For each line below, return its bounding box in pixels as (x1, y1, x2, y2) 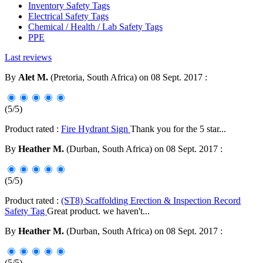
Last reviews (5, 52, 52, 63)
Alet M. (18, 72, 48, 83)
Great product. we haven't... (47, 206, 150, 217)
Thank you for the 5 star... (130, 124, 226, 134)
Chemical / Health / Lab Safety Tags (28, 22, 163, 32)
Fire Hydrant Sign (61, 124, 130, 134)
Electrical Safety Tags (28, 11, 109, 22)
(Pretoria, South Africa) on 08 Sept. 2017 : (48, 72, 207, 83)
